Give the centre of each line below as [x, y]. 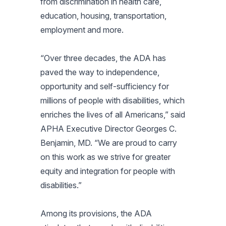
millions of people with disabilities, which [112, 100]
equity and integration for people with [108, 171]
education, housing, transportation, [103, 16]
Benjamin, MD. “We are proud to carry [109, 143]
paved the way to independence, [100, 72]
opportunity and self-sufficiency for [105, 86]
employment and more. [82, 30]
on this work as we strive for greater [105, 157]
